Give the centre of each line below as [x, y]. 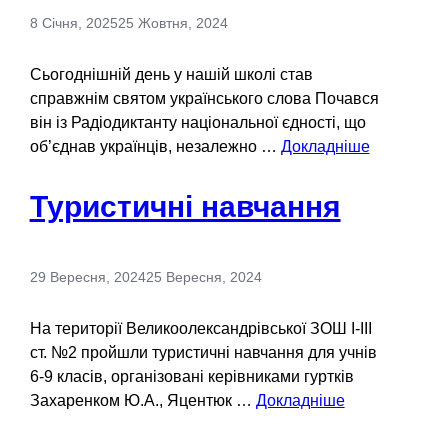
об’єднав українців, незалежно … [155, 146]
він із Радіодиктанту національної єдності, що [197, 122]
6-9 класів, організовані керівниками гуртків [191, 376]
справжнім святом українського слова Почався [204, 98]
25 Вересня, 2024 [203, 276]
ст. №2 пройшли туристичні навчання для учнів [203, 352]
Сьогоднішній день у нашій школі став [171, 74]
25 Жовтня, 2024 [172, 22]
